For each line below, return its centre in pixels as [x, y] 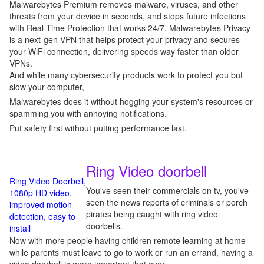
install [20, 228]
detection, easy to [42, 216]
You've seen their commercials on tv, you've [167, 190]
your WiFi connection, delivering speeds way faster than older [124, 51]
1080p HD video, [41, 193]
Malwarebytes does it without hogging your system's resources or [131, 101]
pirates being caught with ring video [152, 214]
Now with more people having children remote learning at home [128, 240]
